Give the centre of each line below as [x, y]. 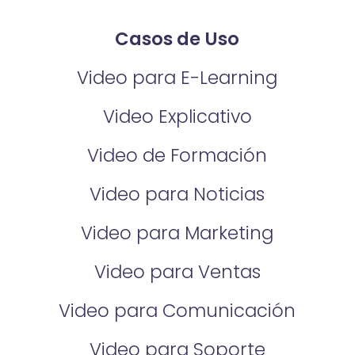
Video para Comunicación [177, 310]
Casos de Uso [177, 39]
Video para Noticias [177, 195]
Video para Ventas [177, 271]
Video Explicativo [177, 117]
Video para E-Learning [177, 78]
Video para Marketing [177, 233]
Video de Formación [177, 156]
